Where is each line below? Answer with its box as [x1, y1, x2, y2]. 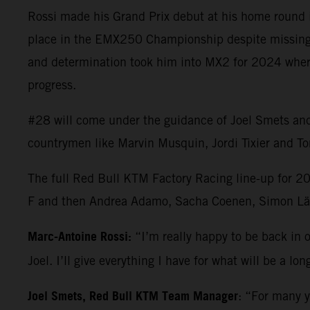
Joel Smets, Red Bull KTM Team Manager [28, 284, 238, 309]
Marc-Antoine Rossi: [28, 225, 131, 249]
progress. [28, 77, 76, 92]
